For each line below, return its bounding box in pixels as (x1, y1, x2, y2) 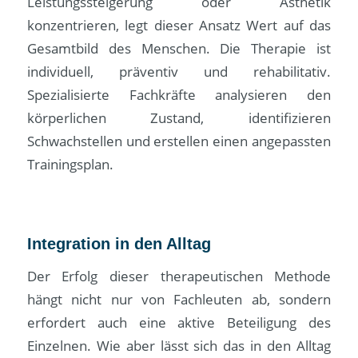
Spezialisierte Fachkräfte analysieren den (26, 86, 332, 105)
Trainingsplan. (26, 155, 113, 174)
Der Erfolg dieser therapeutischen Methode (26, 266, 332, 285)
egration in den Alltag (46, 234, 211, 253)
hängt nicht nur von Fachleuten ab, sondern (26, 289, 332, 308)
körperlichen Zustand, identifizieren (26, 109, 332, 128)
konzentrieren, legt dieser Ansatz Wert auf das (26, 16, 332, 35)
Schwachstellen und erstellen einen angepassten (26, 132, 332, 151)
